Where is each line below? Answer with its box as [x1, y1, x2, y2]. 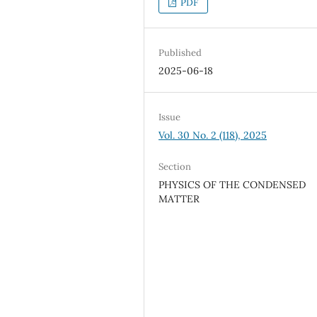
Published [158, 46, 202, 59]
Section [158, 161, 192, 173]
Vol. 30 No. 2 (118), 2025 [158, 129, 267, 142]
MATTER [158, 192, 200, 206]
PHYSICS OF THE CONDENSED [158, 178, 306, 192]
